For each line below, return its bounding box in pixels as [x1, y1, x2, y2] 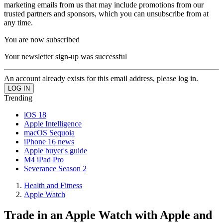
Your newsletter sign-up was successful [4, 52, 127, 61]
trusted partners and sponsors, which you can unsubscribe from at [4, 9, 209, 18]
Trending [4, 93, 32, 102]
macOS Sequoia [24, 128, 75, 137]
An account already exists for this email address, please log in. [4, 74, 198, 83]
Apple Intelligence [24, 119, 82, 128]
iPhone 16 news [24, 137, 74, 146]
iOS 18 [24, 110, 46, 119]
